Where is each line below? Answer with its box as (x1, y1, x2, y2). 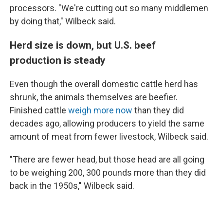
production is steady (10, 54, 106, 66)
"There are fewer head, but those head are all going (10, 154, 204, 164)
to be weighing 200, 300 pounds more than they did (10, 167, 206, 178)
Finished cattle (10, 105, 68, 115)
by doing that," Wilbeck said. (10, 16, 116, 26)
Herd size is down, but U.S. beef (10, 39, 156, 51)
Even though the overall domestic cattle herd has (10, 79, 198, 89)
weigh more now (68, 105, 132, 115)
